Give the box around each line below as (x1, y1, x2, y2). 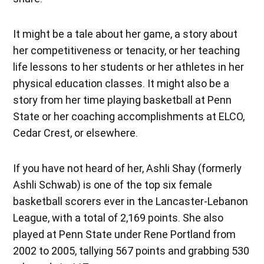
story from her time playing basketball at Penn (13, 93, 232, 106)
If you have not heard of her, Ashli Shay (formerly (13, 161, 242, 174)
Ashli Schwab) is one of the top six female (13, 178, 213, 191)
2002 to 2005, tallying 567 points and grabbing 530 (13, 244, 250, 257)
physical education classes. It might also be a (13, 77, 230, 90)
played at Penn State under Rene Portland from (13, 227, 236, 240)
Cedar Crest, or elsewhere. (13, 126, 141, 139)
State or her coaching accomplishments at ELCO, (13, 110, 245, 123)
